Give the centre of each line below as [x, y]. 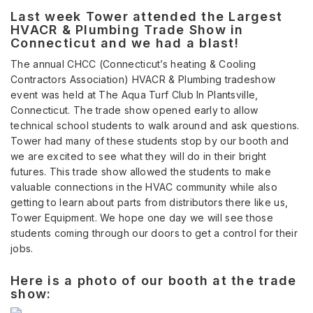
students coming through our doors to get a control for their [154, 233]
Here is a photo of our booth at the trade [154, 281]
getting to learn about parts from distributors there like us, [150, 203]
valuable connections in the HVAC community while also [144, 187]
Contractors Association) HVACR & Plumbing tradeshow [143, 80]
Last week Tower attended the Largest [146, 17]
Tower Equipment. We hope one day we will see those [142, 218]
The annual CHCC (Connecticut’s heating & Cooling [133, 64]
